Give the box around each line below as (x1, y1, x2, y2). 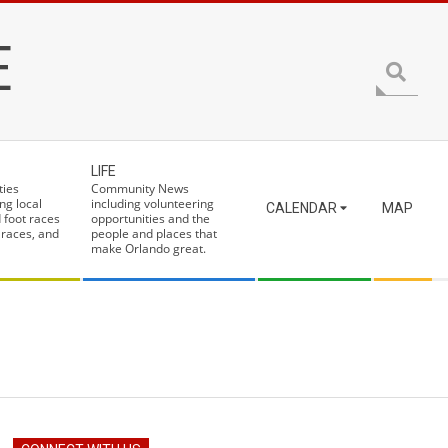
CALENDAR (266, 200, 337, 216)
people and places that (91, 225, 217, 242)
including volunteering (91, 195, 214, 212)
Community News (91, 180, 189, 197)
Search (375, 46, 421, 66)
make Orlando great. (91, 240, 206, 257)
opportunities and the (91, 210, 210, 227)
